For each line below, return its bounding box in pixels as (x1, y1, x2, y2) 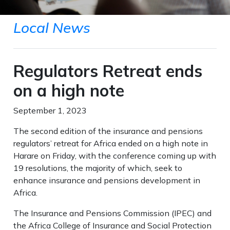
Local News (13, 18, 91, 36)
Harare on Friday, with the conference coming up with (13, 150, 217, 161)
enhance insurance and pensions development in (13, 175, 201, 185)
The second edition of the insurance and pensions (13, 126, 203, 136)
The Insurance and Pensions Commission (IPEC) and (13, 208, 212, 218)
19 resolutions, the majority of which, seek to (13, 163, 183, 173)
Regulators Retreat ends (13, 61, 203, 81)
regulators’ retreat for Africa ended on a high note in (13, 138, 208, 148)
